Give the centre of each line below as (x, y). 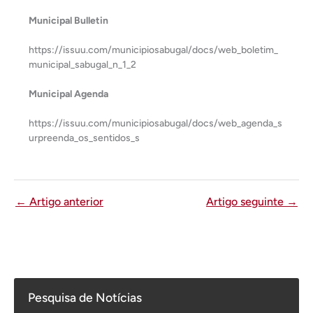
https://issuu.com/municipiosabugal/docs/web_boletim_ (153, 50)
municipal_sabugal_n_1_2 (82, 65)
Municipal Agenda (68, 94)
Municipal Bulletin (68, 21)
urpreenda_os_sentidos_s (84, 138)
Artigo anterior (65, 202)
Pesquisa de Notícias (85, 297)
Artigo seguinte (246, 202)
